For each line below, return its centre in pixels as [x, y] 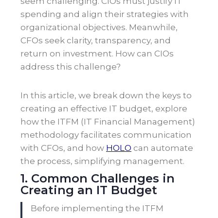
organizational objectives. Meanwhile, [99, 27]
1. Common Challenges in [98, 179]
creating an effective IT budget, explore [104, 109]
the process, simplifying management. [102, 161]
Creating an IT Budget [89, 190]
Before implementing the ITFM [97, 209]
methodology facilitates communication [106, 135]
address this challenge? [71, 67]
